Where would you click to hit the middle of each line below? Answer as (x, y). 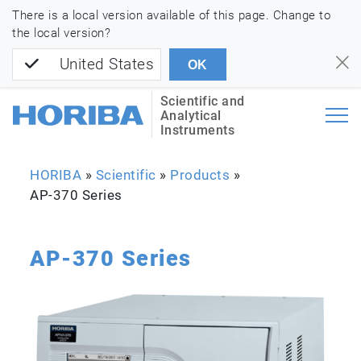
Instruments (197, 131)
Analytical (191, 116)
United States (106, 64)
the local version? (61, 33)
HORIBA (56, 175)
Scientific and (202, 102)
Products (200, 175)
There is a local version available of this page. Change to (171, 15)
